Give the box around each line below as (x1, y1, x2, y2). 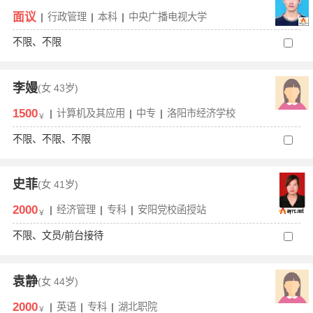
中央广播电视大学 (128, 10, 207, 22)
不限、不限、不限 (12, 133, 91, 145)
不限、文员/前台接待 (12, 230, 103, 242)
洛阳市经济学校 (166, 107, 235, 119)
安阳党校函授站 (137, 204, 206, 216)
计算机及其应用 (56, 107, 125, 119)
